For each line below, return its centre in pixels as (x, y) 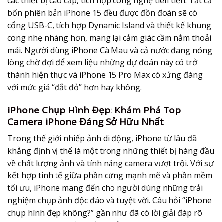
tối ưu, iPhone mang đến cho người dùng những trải (105, 188)
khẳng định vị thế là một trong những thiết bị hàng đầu (111, 151)
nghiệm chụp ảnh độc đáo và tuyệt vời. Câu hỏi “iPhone (110, 200)
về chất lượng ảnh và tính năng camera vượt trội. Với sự (111, 163)
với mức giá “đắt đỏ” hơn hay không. (75, 87)
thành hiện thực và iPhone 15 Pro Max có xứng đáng (105, 75)
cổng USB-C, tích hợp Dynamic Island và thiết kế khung (109, 25)
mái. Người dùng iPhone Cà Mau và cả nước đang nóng (110, 50)
